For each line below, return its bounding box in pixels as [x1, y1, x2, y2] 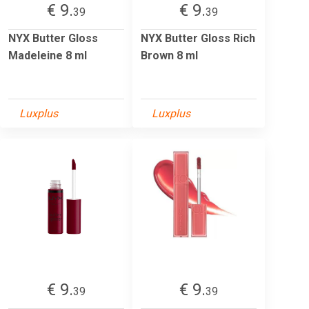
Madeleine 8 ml [8, 48, 87, 62]
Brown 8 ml [141, 48, 198, 62]
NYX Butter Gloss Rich [141, 31, 255, 45]
